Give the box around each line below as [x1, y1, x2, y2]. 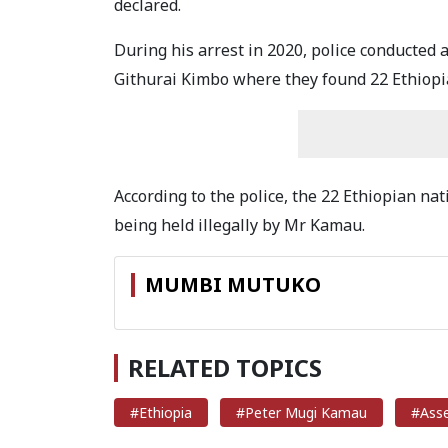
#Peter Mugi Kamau [236, 403, 367, 423]
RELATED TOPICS [128, 351, 322, 385]
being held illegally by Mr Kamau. [114, 214, 365, 237]
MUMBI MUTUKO [145, 271, 321, 299]
